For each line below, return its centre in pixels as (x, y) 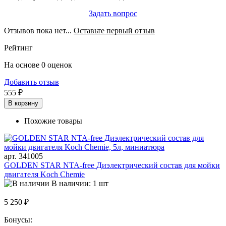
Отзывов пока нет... (39, 31)
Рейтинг (18, 48)
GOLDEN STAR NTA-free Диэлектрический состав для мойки (112, 165)
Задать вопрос (113, 14)
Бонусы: (19, 220)
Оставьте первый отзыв (114, 31)
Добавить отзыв (32, 82)
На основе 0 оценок (38, 65)
